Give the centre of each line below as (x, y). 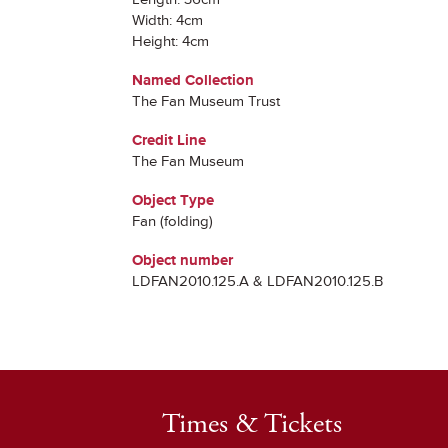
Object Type (173, 200)
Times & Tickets (252, 424)
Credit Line (169, 140)
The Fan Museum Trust (206, 101)
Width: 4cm (167, 20)
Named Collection (193, 80)
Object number (182, 260)
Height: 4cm (170, 41)
